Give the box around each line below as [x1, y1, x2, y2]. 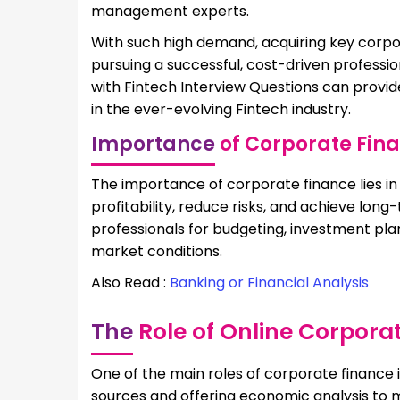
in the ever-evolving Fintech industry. [91, 98, 351, 120]
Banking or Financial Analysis [170, 271, 369, 293]
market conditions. [91, 240, 222, 262]
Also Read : [91, 271, 170, 293]
